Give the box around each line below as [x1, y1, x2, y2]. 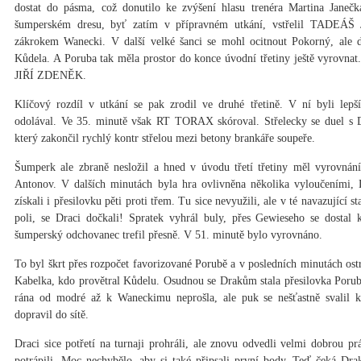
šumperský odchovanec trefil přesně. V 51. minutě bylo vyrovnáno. [15, 229, 322, 242]
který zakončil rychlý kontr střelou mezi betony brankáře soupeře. [15, 132, 315, 145]
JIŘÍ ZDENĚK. [15, 69, 86, 82]
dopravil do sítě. [15, 309, 89, 322]
